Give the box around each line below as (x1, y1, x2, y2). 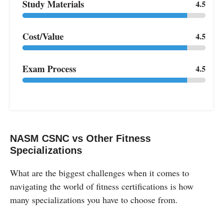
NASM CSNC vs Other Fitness (10, 132, 151, 144)
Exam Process (22, 62, 76, 75)
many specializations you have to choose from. (10, 193, 178, 206)
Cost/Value (22, 29, 64, 43)
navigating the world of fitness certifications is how (10, 180, 194, 192)
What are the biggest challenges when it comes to (10, 166, 189, 179)
